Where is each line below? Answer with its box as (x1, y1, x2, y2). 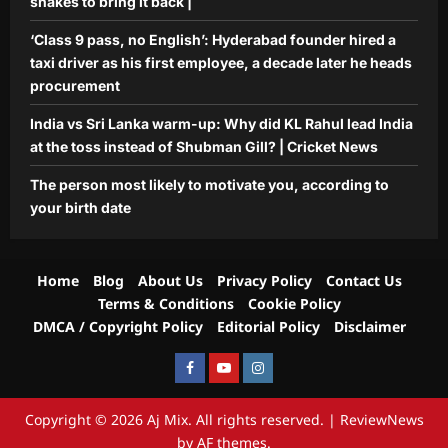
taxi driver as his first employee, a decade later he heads (30, 54, 412, 72)
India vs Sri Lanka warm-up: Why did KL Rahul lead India (30, 115, 413, 133)
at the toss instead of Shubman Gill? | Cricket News (30, 138, 378, 156)
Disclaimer (333, 317, 406, 337)
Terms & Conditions (97, 294, 234, 314)
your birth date (30, 199, 131, 217)
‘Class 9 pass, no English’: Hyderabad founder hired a (30, 31, 396, 49)
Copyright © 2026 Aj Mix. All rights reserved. (24, 410, 328, 430)
